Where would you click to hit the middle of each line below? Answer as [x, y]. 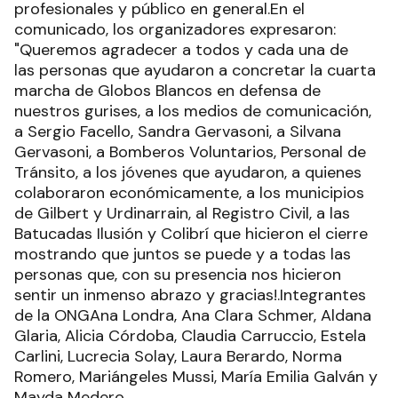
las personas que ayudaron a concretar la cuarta [195, 70]
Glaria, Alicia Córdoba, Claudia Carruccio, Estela [190, 336]
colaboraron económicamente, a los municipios [189, 193]
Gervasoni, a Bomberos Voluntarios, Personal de [190, 152]
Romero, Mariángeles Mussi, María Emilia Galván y [198, 377]
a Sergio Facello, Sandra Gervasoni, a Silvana [178, 131]
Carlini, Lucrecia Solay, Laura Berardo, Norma [178, 356]
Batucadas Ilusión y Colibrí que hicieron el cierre [191, 234]
